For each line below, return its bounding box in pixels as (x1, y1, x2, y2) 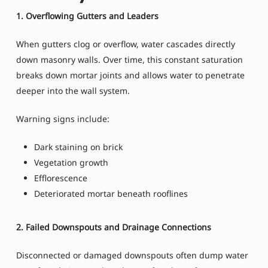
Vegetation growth (33, 157, 108, 169)
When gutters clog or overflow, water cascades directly (16, 38, 235, 50)
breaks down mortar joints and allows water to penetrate (16, 69, 245, 81)
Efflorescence (33, 172, 87, 184)
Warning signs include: (16, 113, 109, 125)
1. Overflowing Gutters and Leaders (16, 10, 159, 22)
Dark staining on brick (33, 141, 123, 153)
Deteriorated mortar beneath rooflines (33, 188, 188, 200)
